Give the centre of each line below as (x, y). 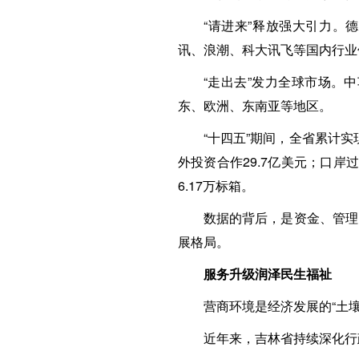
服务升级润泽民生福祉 (268, 274)
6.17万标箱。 (216, 186)
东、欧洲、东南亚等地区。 (255, 105)
